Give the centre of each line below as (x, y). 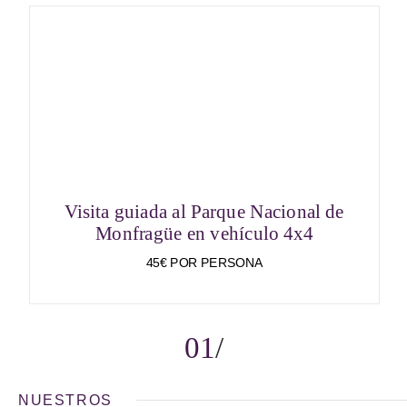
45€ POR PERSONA (204, 263)
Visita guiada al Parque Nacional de (204, 212)
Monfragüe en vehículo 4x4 (204, 233)
